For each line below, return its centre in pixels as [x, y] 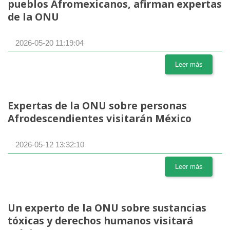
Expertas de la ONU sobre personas [97, 106]
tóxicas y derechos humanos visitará [100, 221]
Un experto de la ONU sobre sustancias [107, 208]
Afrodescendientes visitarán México [100, 119]
